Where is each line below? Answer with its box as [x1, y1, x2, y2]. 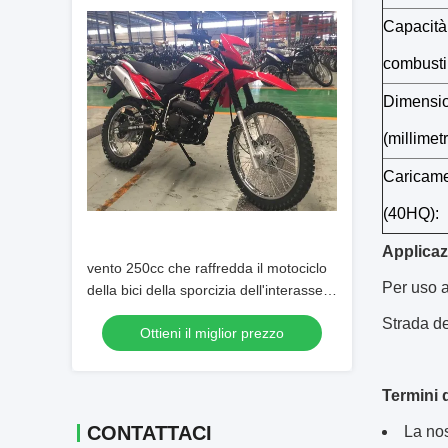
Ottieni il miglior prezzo [140, 325, 284, 341]
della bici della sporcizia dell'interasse [87, 282, 323, 298]
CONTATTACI [87, 422, 212, 444]
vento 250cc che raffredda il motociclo [87, 260, 327, 276]
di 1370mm [87, 304, 158, 320]
